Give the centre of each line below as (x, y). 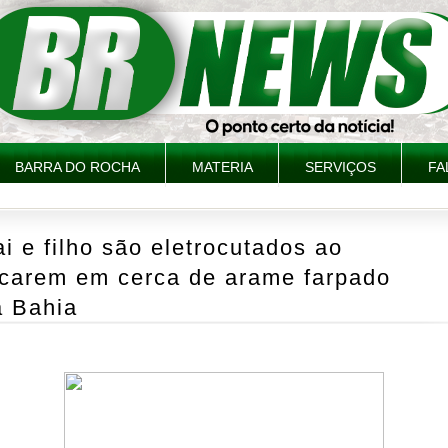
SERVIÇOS (340, 167)
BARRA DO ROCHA (77, 167)
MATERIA (222, 167)
